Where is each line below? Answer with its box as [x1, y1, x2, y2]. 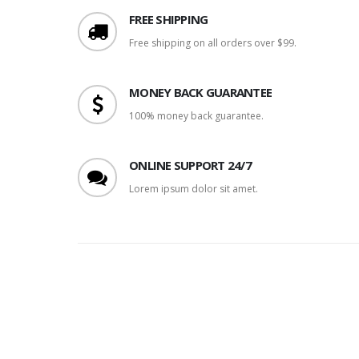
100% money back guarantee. [129, 109, 264, 123]
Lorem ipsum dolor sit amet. [129, 182, 258, 196]
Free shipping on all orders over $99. [129, 36, 296, 50]
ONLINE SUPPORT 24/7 [129, 157, 252, 173]
